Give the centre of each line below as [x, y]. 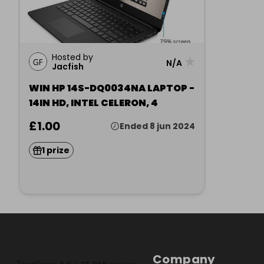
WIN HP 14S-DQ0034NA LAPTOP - [112, 88]
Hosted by [72, 57]
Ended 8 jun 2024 [157, 126]
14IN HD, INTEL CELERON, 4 [93, 103]
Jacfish [68, 67]
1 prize [56, 150]
